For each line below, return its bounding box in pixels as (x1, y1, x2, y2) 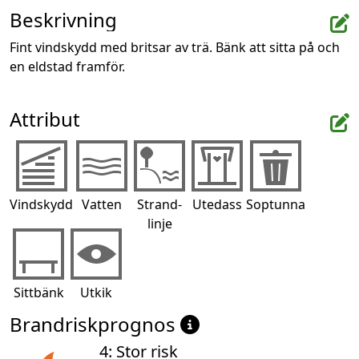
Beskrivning (10, 6, 117, 33)
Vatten (82, 195, 122, 213)
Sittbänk (13, 283, 64, 301)
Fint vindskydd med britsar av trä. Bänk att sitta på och (10, 38, 340, 56)
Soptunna (246, 195, 305, 213)
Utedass (192, 195, 242, 213)
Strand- (137, 195, 182, 213)
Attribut (10, 105, 80, 132)
